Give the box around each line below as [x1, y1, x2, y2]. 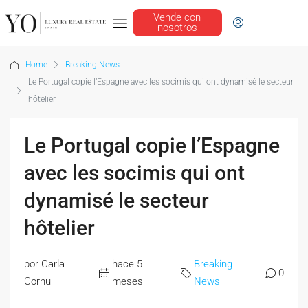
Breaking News [65, 60, 120, 70]
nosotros [157, 21, 197, 34]
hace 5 [111, 258, 142, 271]
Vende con [153, 10, 201, 23]
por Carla [24, 258, 65, 271]
